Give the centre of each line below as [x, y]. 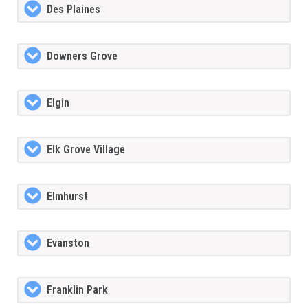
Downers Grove [82, 56]
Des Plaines [74, 10]
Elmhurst [67, 197]
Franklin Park [77, 290]
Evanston [68, 243]
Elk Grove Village [86, 150]
